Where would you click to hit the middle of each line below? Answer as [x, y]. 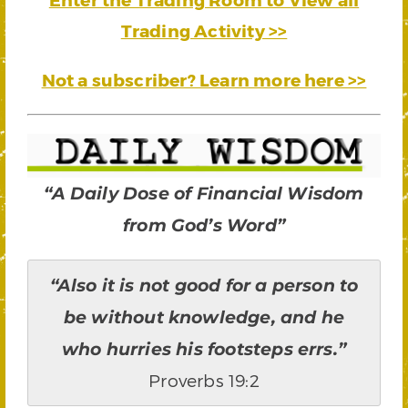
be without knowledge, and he [204, 317]
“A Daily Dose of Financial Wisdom [204, 193]
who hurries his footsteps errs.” [204, 349]
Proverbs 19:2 [204, 380]
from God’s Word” [204, 225]
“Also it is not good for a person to [204, 285]
